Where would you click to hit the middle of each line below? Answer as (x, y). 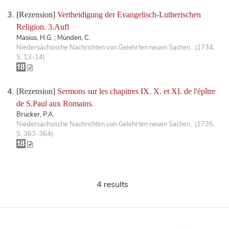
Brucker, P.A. (35, 114)
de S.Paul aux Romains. (55, 103)
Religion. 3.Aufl (43, 27)
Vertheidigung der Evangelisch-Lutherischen (129, 14)
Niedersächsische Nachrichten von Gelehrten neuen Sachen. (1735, (116, 124)
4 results (112, 184)
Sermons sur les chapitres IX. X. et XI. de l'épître (136, 91)
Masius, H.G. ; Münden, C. (53, 38)
